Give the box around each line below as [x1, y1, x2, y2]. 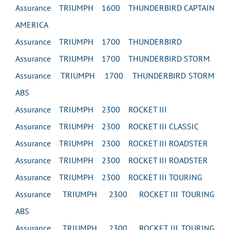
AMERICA [15, 20, 48, 30]
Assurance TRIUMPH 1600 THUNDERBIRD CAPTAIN [15, 3, 215, 13]
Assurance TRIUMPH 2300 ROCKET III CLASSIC [15, 121, 199, 131]
